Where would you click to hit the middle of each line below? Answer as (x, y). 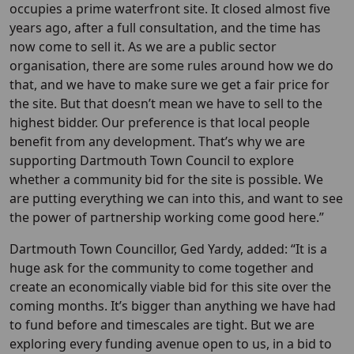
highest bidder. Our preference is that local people (160, 123)
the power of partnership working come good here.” (167, 218)
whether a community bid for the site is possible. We (166, 180)
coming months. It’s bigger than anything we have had (173, 306)
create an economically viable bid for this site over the (170, 287)
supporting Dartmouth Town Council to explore (152, 161)
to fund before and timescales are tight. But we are (162, 325)
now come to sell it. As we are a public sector (143, 47)
